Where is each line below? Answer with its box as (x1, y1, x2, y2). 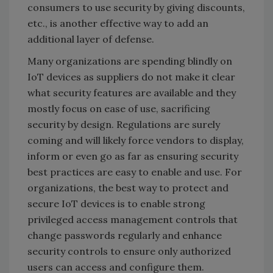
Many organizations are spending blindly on (27, 55, 232, 68)
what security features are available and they (27, 87, 236, 99)
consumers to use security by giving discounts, (27, 1, 245, 14)
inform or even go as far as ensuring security (27, 150, 238, 163)
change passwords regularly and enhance (27, 229, 222, 242)
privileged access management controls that (27, 213, 238, 226)
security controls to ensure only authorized (27, 245, 231, 258)
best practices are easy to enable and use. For (27, 166, 242, 179)
